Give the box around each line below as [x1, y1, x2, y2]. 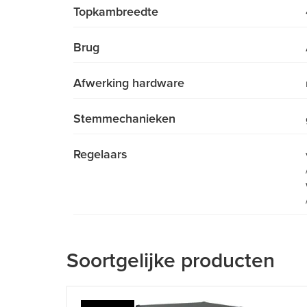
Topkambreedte [73, 4, 158, 20]
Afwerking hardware [73, 75, 184, 91]
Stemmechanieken [73, 111, 175, 127]
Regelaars [73, 147, 127, 162]
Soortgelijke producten [66, 248, 275, 274]
